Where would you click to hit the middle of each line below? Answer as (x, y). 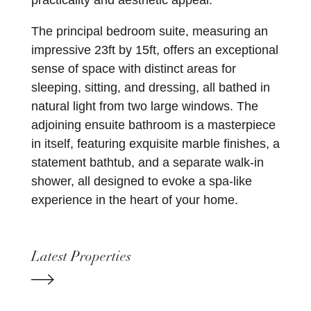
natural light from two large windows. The (144, 107)
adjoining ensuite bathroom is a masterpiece (153, 125)
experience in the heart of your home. (134, 200)
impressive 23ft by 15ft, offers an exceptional (154, 50)
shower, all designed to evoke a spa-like (141, 182)
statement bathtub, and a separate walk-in (147, 163)
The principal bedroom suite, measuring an (149, 32)
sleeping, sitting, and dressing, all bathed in (150, 88)
